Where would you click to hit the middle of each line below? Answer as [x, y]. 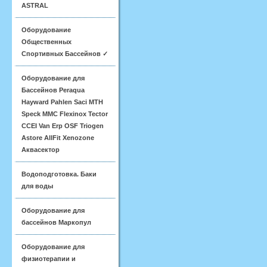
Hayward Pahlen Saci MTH [62, 102]
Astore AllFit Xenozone [58, 138]
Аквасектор [41, 150]
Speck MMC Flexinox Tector [65, 114]
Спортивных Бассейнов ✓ [65, 54]
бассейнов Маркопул [56, 222]
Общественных [46, 42]
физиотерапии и [49, 259]
